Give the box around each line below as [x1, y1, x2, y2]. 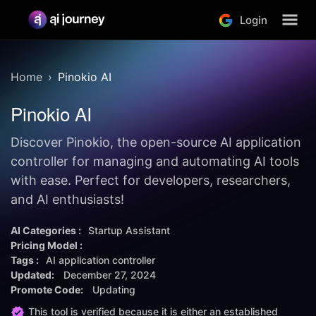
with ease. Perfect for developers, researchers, [11, 173, 291, 188]
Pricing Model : [11, 239, 83, 251]
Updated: [11, 269, 56, 281]
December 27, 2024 [63, 269, 156, 281]
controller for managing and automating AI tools [11, 154, 299, 169]
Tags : [11, 254, 39, 266]
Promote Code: [11, 284, 85, 296]
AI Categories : [11, 224, 81, 236]
